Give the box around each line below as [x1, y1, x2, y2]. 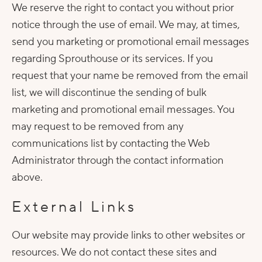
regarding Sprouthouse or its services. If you [12, 52, 213, 65]
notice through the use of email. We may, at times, [12, 18, 240, 32]
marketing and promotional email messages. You [12, 103, 235, 116]
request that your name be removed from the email [12, 69, 248, 82]
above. [12, 171, 43, 184]
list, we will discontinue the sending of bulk [12, 86, 206, 99]
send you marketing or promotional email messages [12, 35, 249, 49]
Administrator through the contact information [12, 154, 223, 167]
